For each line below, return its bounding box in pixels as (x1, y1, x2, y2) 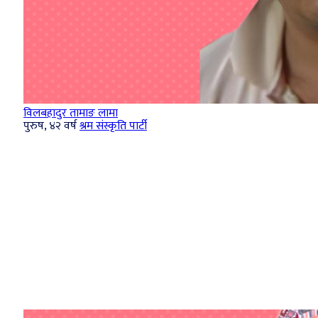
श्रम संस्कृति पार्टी (79, 116, 147, 136)
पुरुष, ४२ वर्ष (23, 116, 77, 136)
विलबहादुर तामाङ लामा (23, 103, 118, 123)
